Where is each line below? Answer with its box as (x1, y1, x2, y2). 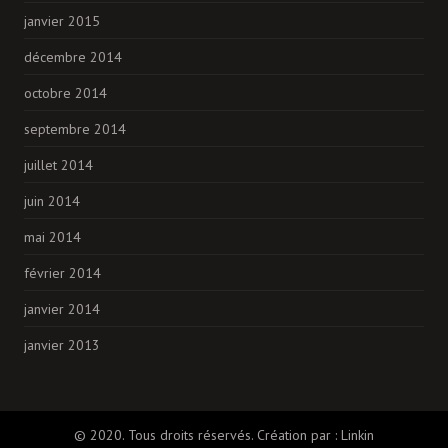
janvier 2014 (24, 299, 100, 318)
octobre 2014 (24, 83, 107, 102)
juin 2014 (24, 191, 80, 210)
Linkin (341, 425, 374, 444)
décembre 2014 (24, 48, 122, 67)
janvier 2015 (24, 12, 100, 31)
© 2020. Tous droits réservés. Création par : (74, 425, 341, 444)
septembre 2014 (24, 119, 126, 138)
